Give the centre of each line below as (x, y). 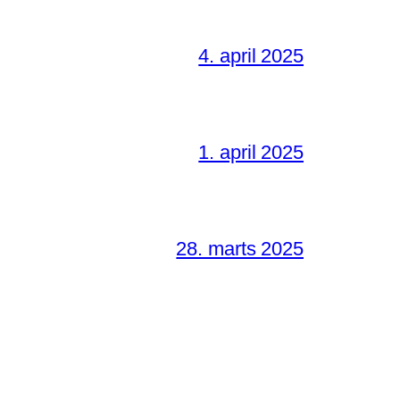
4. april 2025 (251, 55)
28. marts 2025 (240, 248)
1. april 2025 (251, 152)
